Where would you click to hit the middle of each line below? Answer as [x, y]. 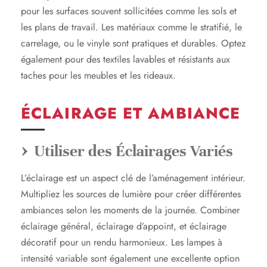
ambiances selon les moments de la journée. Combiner [130, 210]
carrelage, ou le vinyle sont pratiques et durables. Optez [133, 43]
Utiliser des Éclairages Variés [133, 151]
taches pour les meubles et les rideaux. [98, 75]
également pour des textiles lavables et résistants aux [125, 59]
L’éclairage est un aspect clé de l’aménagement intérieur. [133, 178]
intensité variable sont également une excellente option [130, 258]
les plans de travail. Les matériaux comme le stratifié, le [131, 27]
